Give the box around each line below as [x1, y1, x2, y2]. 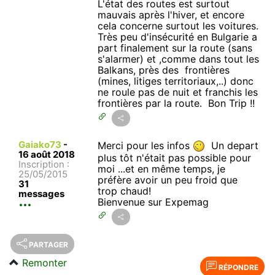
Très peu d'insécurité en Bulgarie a [98, 30, 258, 43]
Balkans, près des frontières [98, 63, 230, 76]
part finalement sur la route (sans [98, 41, 253, 54]
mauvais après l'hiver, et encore [98, 8, 245, 21]
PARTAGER [29, 240, 68, 250]
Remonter [22, 257, 67, 269]
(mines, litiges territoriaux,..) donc [98, 74, 254, 87]
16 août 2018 [18, 148, 75, 160]
